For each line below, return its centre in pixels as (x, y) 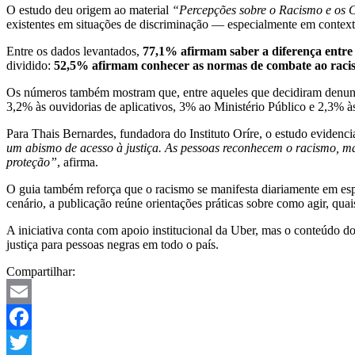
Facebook (31, 342)
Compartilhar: (41, 272)
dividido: (30, 66)
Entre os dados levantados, (74, 52)
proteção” (32, 162)
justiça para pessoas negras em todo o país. (113, 245)
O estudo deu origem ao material (89, 10)
